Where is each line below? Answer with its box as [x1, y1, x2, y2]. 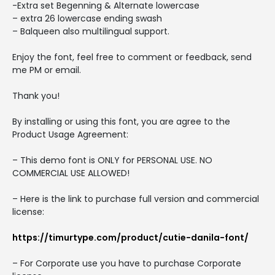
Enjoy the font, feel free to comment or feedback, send [12, 50, 252, 63]
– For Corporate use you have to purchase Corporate [12, 257, 241, 269]
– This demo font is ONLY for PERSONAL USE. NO [12, 153, 212, 166]
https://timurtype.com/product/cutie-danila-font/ [12, 231, 249, 244]
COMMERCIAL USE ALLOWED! [12, 166, 130, 179]
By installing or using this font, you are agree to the [12, 115, 230, 128]
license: [12, 205, 44, 218]
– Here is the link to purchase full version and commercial [12, 192, 259, 205]
